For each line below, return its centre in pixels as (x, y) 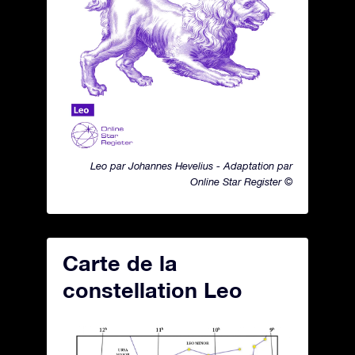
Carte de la (120, 263)
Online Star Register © (241, 182)
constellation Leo (153, 290)
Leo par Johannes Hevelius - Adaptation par (191, 166)
